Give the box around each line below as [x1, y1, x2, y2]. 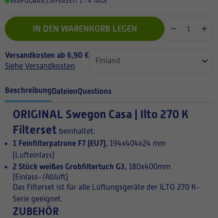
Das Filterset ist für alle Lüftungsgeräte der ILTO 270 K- [13, 183, 200, 192]
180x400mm [127, 163, 170, 171]
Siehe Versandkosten [5, 62, 75, 71]
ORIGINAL [13, 108, 63, 121]
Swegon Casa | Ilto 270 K [63, 108, 189, 121]
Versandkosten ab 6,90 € [5, 51, 89, 60]
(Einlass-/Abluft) [13, 173, 68, 182]
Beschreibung [5, 86, 52, 95]
